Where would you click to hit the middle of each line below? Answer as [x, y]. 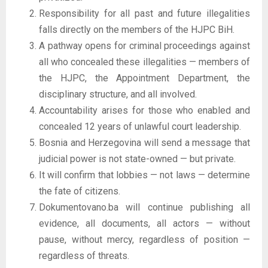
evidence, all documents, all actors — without [144, 223]
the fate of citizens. [80, 191]
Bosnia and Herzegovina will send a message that [144, 142]
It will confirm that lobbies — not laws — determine [144, 175]
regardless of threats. [84, 255]
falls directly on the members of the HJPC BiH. [137, 29]
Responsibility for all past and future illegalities [144, 13]
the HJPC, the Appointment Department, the [144, 78]
